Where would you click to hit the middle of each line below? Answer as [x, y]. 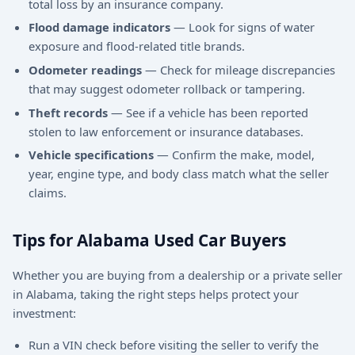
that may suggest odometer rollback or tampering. [167, 88]
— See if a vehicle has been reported [208, 112]
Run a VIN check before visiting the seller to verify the [174, 344]
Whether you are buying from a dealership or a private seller [177, 275]
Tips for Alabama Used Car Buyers [149, 240]
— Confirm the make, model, [234, 155]
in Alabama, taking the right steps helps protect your [156, 294]
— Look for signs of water [242, 27]
